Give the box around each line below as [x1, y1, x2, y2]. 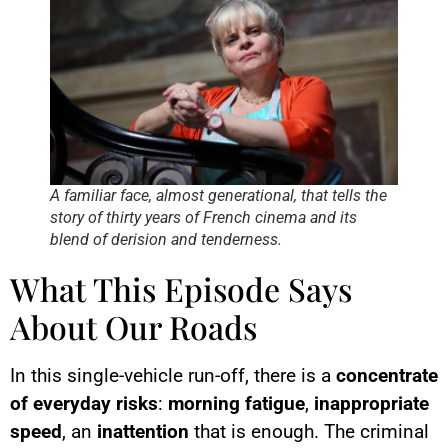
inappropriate [314, 392, 429, 416]
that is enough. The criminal [189, 420, 429, 444]
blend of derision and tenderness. [50, 229, 282, 249]
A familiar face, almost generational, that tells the [50, 185, 387, 205]
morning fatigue [168, 392, 305, 416]
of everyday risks [10, 392, 158, 416]
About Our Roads [10, 305, 257, 349]
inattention [97, 420, 189, 444]
